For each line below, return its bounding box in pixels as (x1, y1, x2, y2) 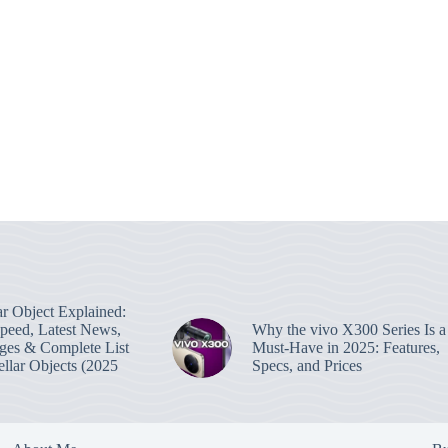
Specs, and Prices (251, 356, 362, 374)
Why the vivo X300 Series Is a (251, 320, 446, 338)
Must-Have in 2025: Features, (251, 338, 440, 356)
